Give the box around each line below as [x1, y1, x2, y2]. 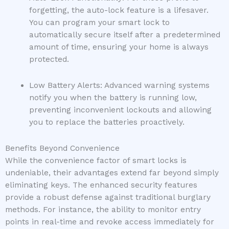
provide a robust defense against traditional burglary [5, 193, 211, 202]
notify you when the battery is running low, [29, 93, 197, 103]
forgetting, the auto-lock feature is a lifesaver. [29, 6, 209, 15]
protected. [29, 55, 69, 64]
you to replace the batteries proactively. [29, 118, 185, 127]
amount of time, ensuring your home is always [29, 42, 209, 52]
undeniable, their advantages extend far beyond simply [5, 168, 219, 178]
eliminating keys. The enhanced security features [5, 180, 197, 190]
